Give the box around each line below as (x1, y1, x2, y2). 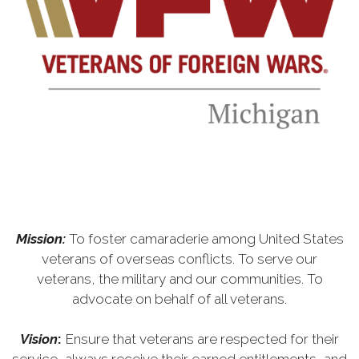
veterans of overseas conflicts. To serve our (42, 251, 317, 268)
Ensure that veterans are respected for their (65, 331, 339, 348)
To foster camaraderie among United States (68, 231, 344, 248)
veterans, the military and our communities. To (36, 271, 323, 288)
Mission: (15, 231, 66, 248)
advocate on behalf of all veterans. (72, 291, 287, 308)
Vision (20, 331, 58, 348)
